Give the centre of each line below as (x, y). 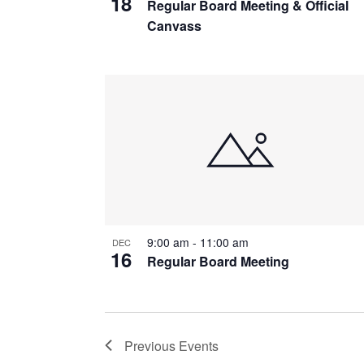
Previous (152, 345)
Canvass (174, 26)
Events (199, 345)
